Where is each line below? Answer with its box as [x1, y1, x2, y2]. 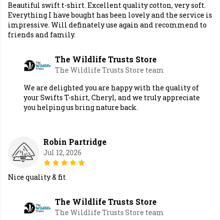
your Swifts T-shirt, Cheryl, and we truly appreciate [24, 93, 200, 103]
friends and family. [8, 30, 76, 40]
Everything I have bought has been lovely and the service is [8, 10, 212, 20]
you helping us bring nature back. [24, 103, 138, 112]
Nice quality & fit [8, 172, 66, 182]
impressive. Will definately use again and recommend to [8, 20, 207, 30]
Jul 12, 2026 [43, 148, 82, 158]
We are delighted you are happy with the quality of [24, 83, 199, 93]
